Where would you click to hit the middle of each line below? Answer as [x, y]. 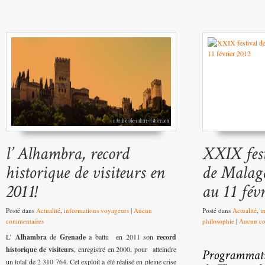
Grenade [72, 237]
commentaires [25, 221]
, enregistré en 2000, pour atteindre [125, 249]
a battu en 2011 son [119, 237]
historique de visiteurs [40, 250]
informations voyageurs [96, 211]
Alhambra [29, 237]
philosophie [218, 221]
